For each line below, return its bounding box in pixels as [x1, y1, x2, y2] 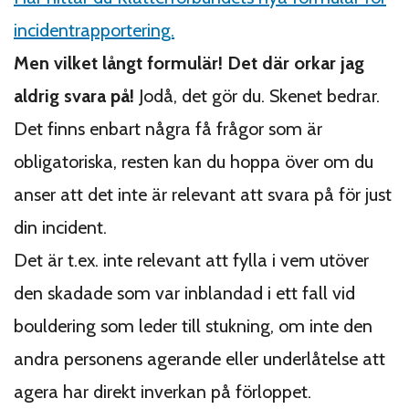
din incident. [14, 215, 107, 238]
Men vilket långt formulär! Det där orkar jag [14, 51, 364, 74]
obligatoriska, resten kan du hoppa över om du [14, 150, 373, 173]
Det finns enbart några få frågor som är [14, 117, 322, 140]
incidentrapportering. [14, 18, 174, 41]
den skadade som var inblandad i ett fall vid [14, 281, 355, 304]
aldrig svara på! [14, 84, 139, 107]
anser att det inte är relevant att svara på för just [14, 183, 392, 205]
